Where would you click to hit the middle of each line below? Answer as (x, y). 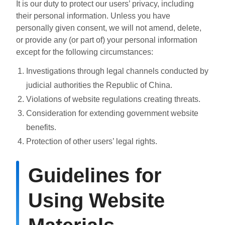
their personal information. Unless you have (93, 16)
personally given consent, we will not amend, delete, (109, 28)
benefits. (41, 127)
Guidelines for (95, 175)
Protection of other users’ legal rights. (92, 141)
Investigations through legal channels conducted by (117, 71)
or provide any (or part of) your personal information (107, 40)
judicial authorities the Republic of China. (99, 85)
